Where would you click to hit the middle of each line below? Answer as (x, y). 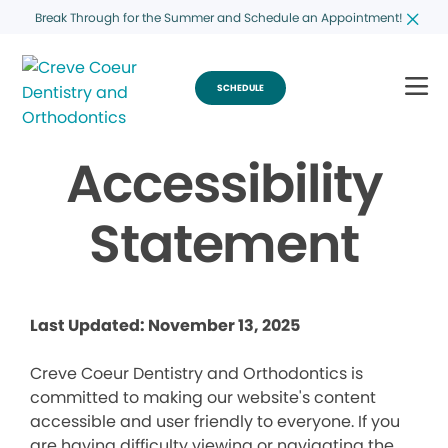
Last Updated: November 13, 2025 (165, 325)
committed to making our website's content (203, 397)
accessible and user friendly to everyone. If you (215, 421)
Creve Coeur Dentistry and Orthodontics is (196, 373)
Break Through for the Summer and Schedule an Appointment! (218, 17)
